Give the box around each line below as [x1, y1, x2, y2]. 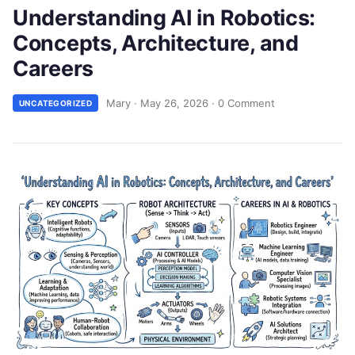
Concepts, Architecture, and [13, 30, 299, 55]
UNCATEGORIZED [19, 98, 93, 108]
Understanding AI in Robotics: [13, 5, 316, 30]
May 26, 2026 [140, 96, 209, 109]
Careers [13, 55, 94, 81]
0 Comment [218, 96, 276, 109]
